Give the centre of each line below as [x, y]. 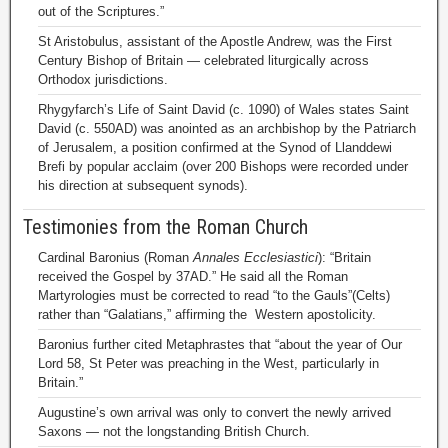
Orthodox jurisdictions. [103, 79]
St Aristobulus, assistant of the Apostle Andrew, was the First [215, 41]
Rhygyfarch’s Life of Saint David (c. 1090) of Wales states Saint [223, 109]
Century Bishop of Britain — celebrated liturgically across [203, 60]
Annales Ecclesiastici [255, 257]
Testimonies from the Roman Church [165, 227]
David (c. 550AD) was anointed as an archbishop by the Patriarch [227, 128]
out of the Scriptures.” [101, 11]
